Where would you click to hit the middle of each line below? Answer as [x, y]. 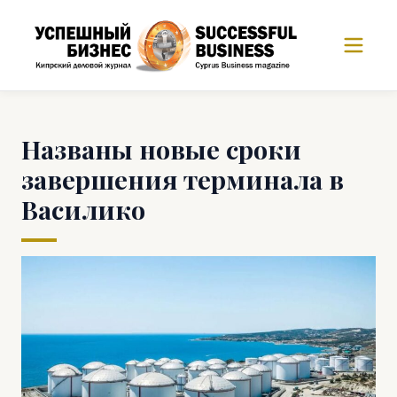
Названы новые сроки [161, 149]
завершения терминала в [183, 179]
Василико [83, 209]
